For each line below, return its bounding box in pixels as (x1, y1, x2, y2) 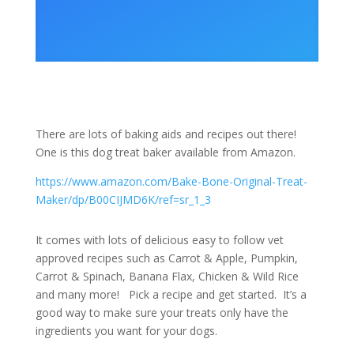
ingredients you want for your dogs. (35, 323, 217, 338)
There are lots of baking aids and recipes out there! (35, 126, 296, 141)
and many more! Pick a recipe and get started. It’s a (35, 287, 307, 302)
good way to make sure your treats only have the (35, 305, 288, 320)
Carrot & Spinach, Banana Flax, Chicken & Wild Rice (35, 269, 299, 284)
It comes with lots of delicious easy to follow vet (35, 232, 284, 247)
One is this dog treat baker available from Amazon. (35, 145, 296, 160)
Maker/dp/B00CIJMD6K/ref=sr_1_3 (35, 192, 211, 207)
